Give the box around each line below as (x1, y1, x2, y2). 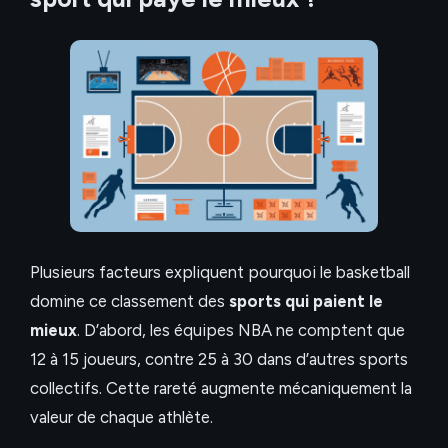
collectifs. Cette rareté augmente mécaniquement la (30, 377, 412, 398)
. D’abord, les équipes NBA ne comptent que (77, 319, 405, 340)
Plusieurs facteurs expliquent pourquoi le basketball (30, 261, 410, 282)
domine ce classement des (30, 290, 229, 311)
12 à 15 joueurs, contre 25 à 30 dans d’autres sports (30, 348, 408, 369)
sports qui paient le (229, 290, 383, 311)
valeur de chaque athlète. (30, 406, 213, 427)
